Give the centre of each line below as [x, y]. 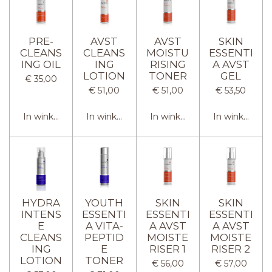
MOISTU [168, 53]
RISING [168, 64]
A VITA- [104, 226]
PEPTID [104, 237]
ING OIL [41, 64]
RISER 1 [168, 249]
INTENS [41, 214]
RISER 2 [231, 249]
